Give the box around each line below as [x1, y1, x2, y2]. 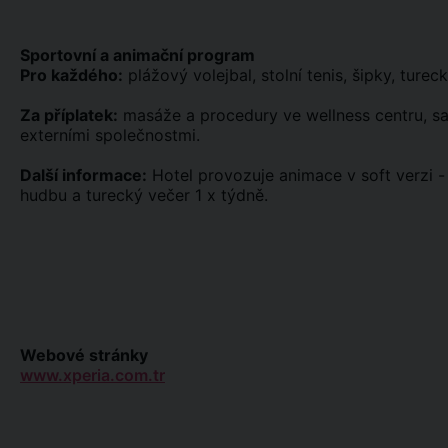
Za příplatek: [20, 105, 118, 125]
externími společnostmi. [20, 125, 200, 145]
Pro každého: [20, 65, 123, 85]
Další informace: [20, 165, 147, 185]
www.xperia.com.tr [20, 365, 165, 385]
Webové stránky [20, 345, 148, 365]
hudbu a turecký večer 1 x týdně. [20, 185, 268, 205]
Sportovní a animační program [20, 45, 255, 65]
